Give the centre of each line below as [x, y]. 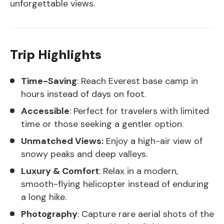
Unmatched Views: [62, 141]
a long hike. [44, 197]
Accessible [45, 111]
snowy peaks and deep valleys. [84, 154]
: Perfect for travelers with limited [139, 111]
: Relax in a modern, [138, 171]
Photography [49, 214]
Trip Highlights [56, 54]
